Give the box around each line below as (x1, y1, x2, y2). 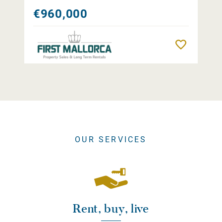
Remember (190, 41, 221, 49)
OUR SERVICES (75, 135, 147, 145)
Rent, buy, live (73, 201, 149, 217)
